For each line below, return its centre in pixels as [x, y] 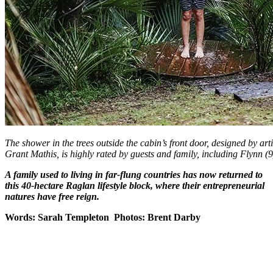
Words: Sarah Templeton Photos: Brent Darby [103, 217]
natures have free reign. [52, 196]
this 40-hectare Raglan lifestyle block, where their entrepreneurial [135, 185]
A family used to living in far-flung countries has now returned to [134, 174]
